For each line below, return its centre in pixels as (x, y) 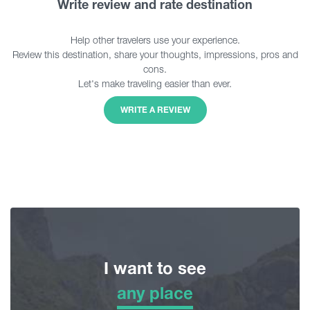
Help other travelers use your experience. (155, 39)
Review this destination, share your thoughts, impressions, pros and (155, 54)
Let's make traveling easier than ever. (155, 83)
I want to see (155, 268)
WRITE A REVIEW (155, 109)
